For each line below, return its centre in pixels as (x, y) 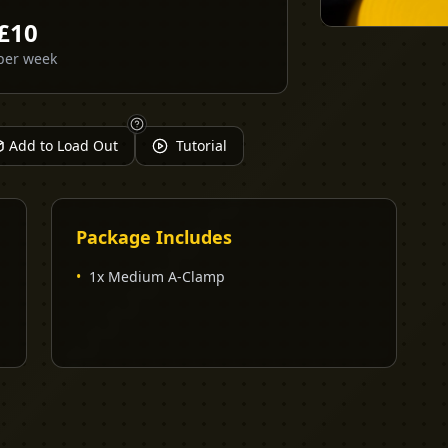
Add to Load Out (63, 145)
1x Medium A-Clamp (156, 276)
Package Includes (153, 237)
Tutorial (201, 145)
